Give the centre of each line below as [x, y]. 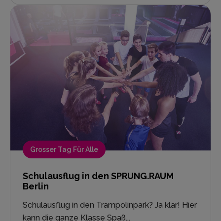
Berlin [36, 186]
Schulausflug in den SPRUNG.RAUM [98, 176]
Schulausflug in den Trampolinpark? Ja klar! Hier [110, 205]
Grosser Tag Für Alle [64, 150]
